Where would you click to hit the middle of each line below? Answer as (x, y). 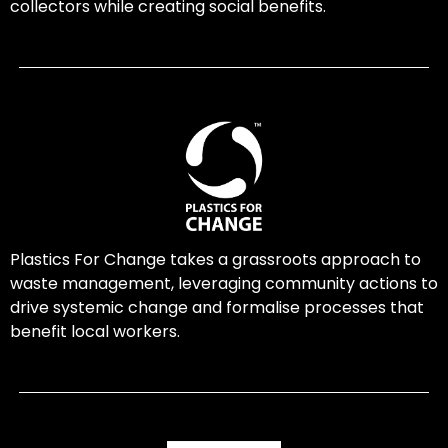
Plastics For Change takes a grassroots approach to (215, 259)
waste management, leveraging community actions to (223, 283)
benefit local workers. (94, 331)
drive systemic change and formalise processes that (216, 307)
